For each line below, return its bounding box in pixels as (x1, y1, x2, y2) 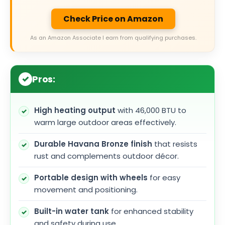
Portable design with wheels (34, 172, 148, 183)
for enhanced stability (109, 205, 193, 216)
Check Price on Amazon (63, 13, 163, 25)
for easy (148, 172, 180, 183)
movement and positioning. (34, 184, 138, 195)
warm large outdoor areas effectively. (34, 117, 176, 128)
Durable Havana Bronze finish (34, 138, 152, 149)
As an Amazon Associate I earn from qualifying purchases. (30, 34, 196, 42)
